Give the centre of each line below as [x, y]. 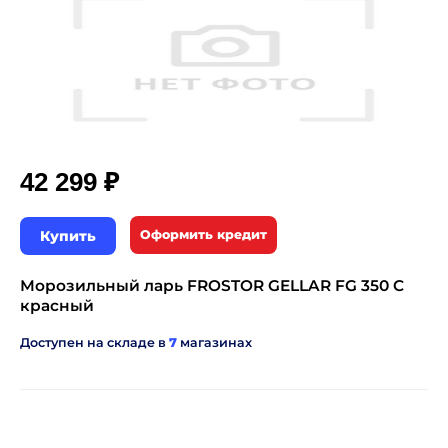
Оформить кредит [203, 235]
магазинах [214, 343]
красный [57, 306]
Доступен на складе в [94, 343]
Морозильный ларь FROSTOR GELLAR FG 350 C [212, 286]
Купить [68, 236]
